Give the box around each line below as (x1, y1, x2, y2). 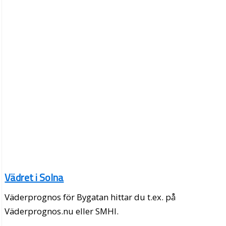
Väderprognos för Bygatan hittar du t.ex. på (5, 191, 176, 203)
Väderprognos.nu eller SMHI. (5, 205, 119, 217)
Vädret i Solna (5, 169, 64, 186)
